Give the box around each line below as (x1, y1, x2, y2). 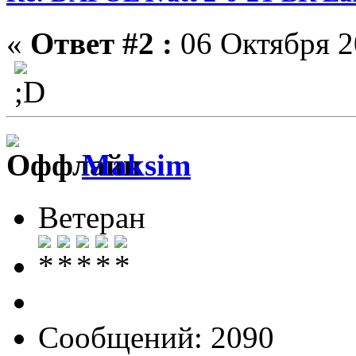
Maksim (82, 148, 191, 183)
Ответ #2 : (30, 25, 172, 60)
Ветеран (38, 200, 145, 235)
